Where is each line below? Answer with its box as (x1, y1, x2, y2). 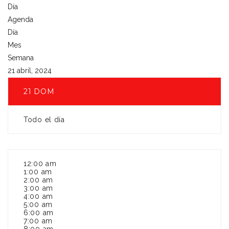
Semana (8, 54, 34, 62)
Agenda (8, 15, 33, 24)
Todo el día (24, 116, 65, 124)
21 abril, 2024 (8, 66, 52, 75)
